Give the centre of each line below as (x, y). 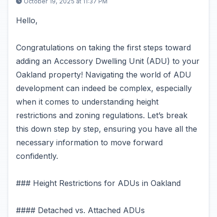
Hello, (27, 20)
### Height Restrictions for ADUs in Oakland (98, 183)
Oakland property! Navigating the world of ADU (104, 75)
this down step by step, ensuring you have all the (107, 129)
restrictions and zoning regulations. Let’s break (102, 115)
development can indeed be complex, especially (104, 88)
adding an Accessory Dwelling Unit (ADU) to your (108, 61)
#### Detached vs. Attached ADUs (80, 210)
